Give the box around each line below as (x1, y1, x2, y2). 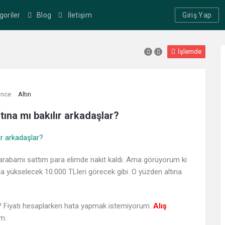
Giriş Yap (182, 11, 212, 19)
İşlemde (178, 48, 201, 55)
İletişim (67, 11, 92, 19)
